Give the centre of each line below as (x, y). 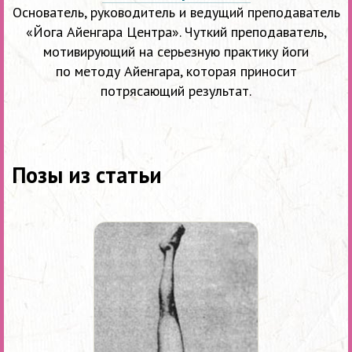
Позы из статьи (87, 174)
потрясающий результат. (176, 90)
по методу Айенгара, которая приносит (176, 71)
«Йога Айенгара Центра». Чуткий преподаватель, (176, 31)
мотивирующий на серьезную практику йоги (176, 51)
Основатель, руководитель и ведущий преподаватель (176, 12)
